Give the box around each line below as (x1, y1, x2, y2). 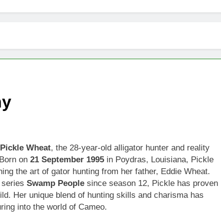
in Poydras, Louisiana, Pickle (104, 154, 214, 164)
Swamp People (27, 178, 84, 188)
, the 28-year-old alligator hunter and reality (51, 143, 210, 152)
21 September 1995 (30, 154, 104, 164)
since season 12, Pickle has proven (84, 178, 218, 188)
